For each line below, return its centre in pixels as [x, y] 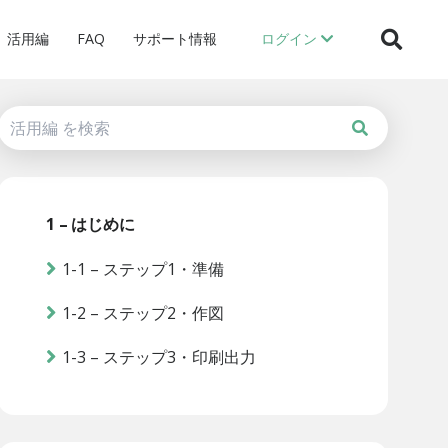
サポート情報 [175, 39]
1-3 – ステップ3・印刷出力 [158, 356]
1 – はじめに [90, 223]
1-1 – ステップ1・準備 [142, 268]
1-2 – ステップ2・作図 [142, 312]
